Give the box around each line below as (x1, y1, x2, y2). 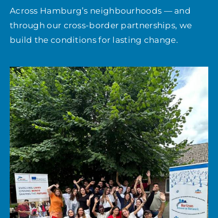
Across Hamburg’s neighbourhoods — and (9, 6, 191, 16)
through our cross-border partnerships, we (9, 20, 192, 31)
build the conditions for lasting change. (9, 35, 178, 45)
